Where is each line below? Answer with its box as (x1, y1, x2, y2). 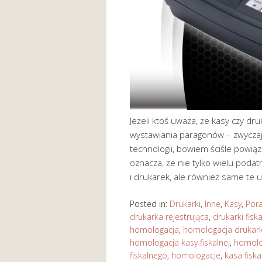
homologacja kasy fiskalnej (130, 236, 230, 248)
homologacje (171, 249, 220, 261)
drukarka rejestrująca (130, 211, 209, 222)
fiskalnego (130, 249, 167, 261)
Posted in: (130, 198, 170, 209)
